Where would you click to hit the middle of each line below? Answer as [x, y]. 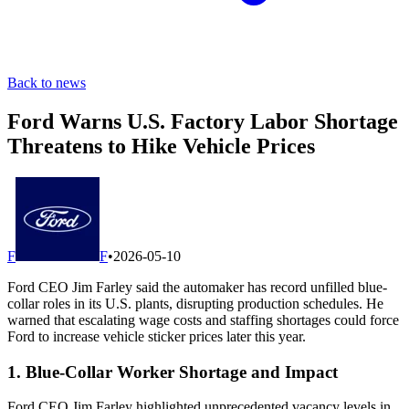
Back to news [47, 83]
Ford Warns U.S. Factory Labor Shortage [203, 121]
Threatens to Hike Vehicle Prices [161, 146]
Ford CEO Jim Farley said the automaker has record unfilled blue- [197, 287]
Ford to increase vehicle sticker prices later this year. [157, 336]
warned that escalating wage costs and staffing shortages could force [203, 320]
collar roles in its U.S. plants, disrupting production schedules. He [195, 303]
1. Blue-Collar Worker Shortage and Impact [173, 372]
